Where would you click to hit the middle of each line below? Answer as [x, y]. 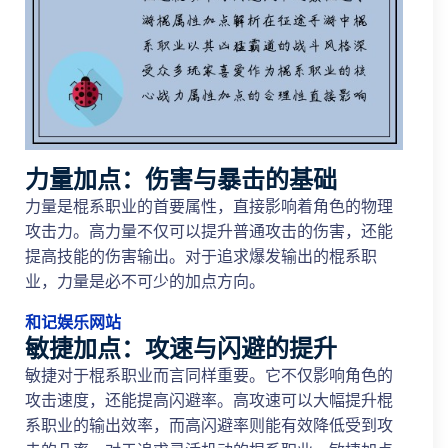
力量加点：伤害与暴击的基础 [181, 179]
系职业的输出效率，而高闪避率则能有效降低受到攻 [209, 425]
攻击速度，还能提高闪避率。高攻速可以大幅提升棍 [209, 400]
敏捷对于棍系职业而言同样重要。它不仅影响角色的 [209, 375]
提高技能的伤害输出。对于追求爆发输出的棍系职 [201, 256]
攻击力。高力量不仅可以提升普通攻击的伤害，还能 [209, 231]
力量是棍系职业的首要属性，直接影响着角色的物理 [209, 206]
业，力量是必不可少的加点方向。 [145, 281]
